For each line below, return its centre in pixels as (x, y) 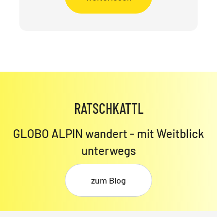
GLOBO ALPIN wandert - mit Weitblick (108, 133)
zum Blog (108, 180)
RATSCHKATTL (108, 108)
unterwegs (108, 150)
